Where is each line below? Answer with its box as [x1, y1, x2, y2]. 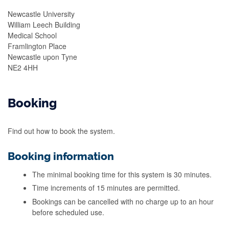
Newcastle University [8, 8, 75, 19]
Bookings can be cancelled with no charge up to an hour [32, 196, 214, 207]
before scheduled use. [32, 207, 106, 217]
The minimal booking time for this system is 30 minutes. [32, 169, 214, 179]
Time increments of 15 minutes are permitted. [32, 182, 182, 193]
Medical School [8, 30, 57, 40]
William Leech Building [8, 19, 80, 30]
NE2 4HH [8, 62, 38, 73]
